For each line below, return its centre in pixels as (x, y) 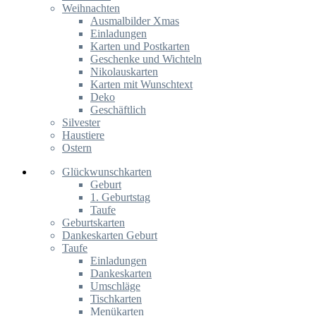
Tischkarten (116, 299)
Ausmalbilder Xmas (135, 21)
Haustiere (83, 135)
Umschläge (115, 286)
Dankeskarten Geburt (110, 235)
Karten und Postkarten (140, 46)
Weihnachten (91, 8)
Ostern (77, 148)
